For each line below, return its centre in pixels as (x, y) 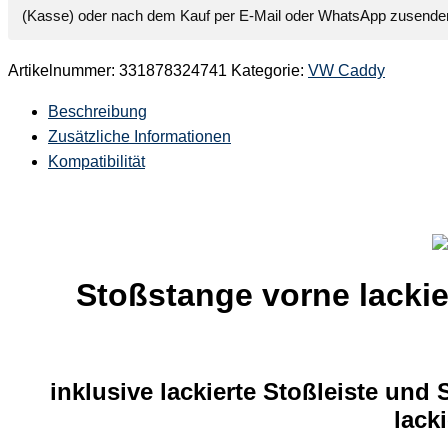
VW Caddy (346, 71)
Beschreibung (97, 112)
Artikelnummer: (63, 71)
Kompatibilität (96, 162)
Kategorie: (269, 71)
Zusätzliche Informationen (139, 137)
